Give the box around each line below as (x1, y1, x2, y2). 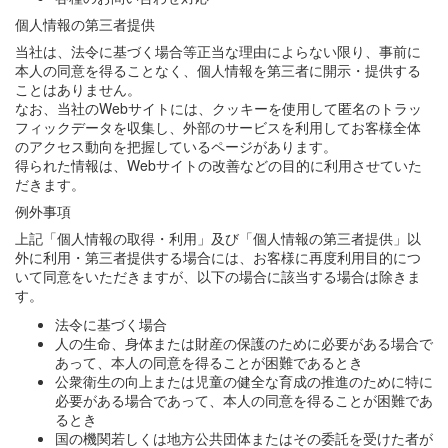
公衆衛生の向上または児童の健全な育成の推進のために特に (55, 371, 433, 391)
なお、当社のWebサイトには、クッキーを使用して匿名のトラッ (15, 98, 422, 118)
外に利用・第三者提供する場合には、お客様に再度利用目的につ (15, 247, 421, 267)
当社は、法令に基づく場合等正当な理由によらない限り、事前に (15, 41, 421, 61)
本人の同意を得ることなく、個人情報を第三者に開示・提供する (15, 60, 421, 80)
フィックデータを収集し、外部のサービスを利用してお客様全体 (15, 117, 421, 137)
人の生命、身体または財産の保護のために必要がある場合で (55, 333, 433, 353)
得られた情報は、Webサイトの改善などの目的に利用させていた (15, 155, 422, 175)
